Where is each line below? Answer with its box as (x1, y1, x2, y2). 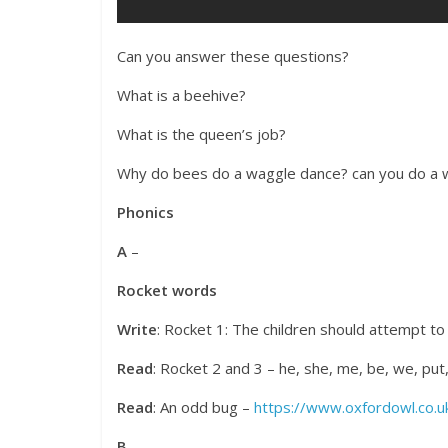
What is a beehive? (117, 85, 246, 106)
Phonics (117, 202, 174, 223)
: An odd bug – (153, 397, 254, 418)
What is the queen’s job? (117, 124, 286, 145)
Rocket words (117, 280, 217, 301)
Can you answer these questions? (117, 46, 349, 67)
